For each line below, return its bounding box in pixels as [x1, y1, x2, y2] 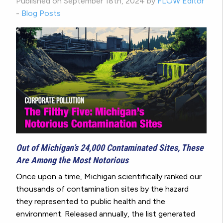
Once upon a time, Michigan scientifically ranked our [16, 171, 202, 181]
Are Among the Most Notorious [16, 154, 128, 165]
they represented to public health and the [16, 196, 165, 206]
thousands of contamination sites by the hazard [16, 184, 189, 194]
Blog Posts [21, 8, 61, 18]
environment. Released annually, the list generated [16, 209, 195, 219]
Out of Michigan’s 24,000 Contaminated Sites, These [16, 142, 204, 153]
